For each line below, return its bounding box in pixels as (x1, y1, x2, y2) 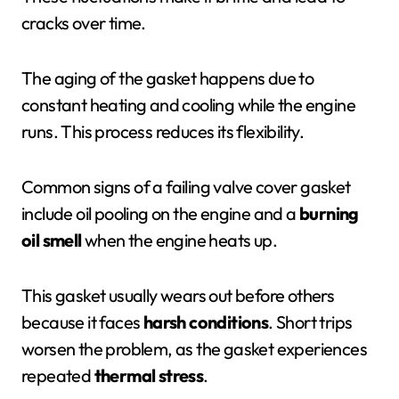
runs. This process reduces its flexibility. (21, 120, 305, 142)
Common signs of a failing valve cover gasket (21, 175, 351, 198)
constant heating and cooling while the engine (21, 94, 355, 116)
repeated (21, 364, 94, 387)
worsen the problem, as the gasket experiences (21, 338, 367, 360)
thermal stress (94, 364, 204, 387)
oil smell (21, 229, 82, 251)
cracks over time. (21, 12, 146, 34)
